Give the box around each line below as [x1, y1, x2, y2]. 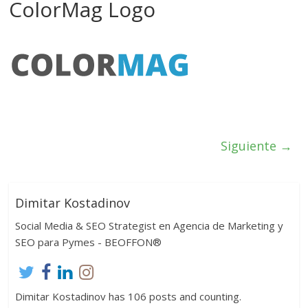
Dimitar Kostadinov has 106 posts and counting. [14, 289, 241, 303]
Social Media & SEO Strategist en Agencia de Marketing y [14, 218, 283, 232]
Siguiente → [220, 137, 292, 155]
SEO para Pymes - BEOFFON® [14, 234, 162, 249]
